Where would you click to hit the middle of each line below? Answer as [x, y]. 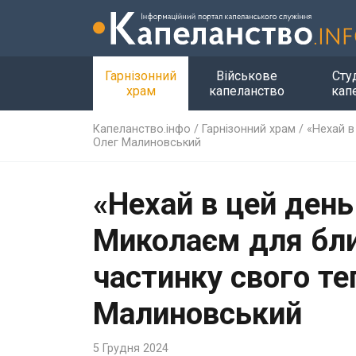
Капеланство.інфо [142, 129]
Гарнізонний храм [249, 129]
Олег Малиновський [147, 142]
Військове [247, 75]
